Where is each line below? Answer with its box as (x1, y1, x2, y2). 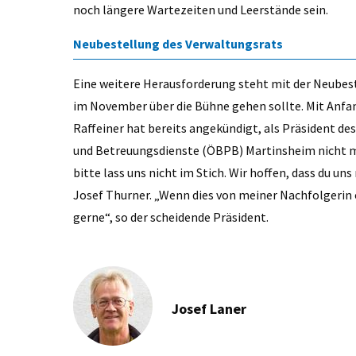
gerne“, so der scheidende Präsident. (73, 209, 271, 226)
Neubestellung (73, 36, 162, 52)
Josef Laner (172, 300, 246, 319)
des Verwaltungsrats (162, 36, 285, 52)
